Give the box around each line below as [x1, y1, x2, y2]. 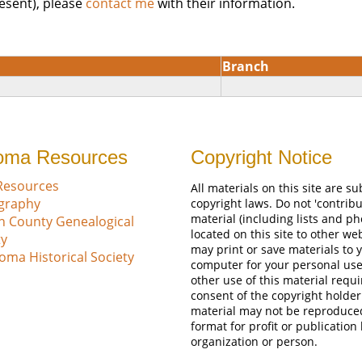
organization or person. [191, 333, 318, 349]
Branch [222, 57, 269, 75]
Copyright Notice [191, 146, 332, 169]
